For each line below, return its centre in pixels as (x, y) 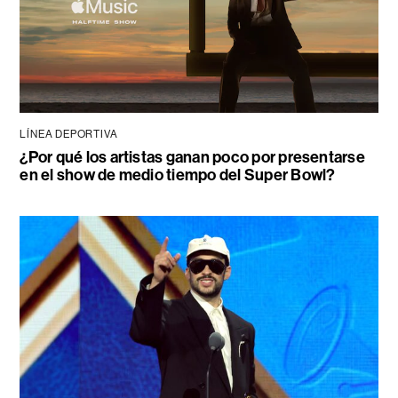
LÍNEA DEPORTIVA (69, 135)
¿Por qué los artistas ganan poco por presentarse (192, 158)
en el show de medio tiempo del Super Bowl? (178, 175)
